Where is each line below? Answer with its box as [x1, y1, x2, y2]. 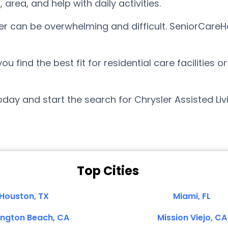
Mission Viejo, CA [157, 212, 227, 223]
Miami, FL [173, 190, 211, 202]
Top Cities [77, 162, 139, 179]
